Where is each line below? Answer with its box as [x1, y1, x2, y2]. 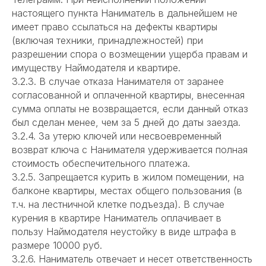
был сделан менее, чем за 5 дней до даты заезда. [12, 116, 240, 129]
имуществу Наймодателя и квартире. [12, 62, 180, 74]
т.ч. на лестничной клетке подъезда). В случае [12, 198, 224, 211]
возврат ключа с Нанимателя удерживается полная [12, 144, 248, 156]
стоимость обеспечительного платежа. [12, 157, 190, 170]
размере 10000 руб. [12, 239, 102, 252]
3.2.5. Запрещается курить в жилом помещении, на [12, 171, 244, 183]
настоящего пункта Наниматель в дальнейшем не [12, 7, 237, 20]
